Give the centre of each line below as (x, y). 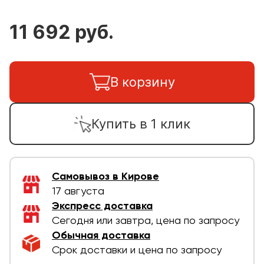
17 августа (78, 192)
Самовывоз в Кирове (105, 177)
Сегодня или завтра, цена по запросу (146, 221)
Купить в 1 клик (141, 123)
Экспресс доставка (102, 206)
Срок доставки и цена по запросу (137, 250)
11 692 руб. (62, 32)
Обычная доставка (101, 236)
